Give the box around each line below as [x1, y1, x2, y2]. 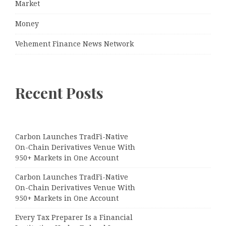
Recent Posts [15, 83, 103, 103]
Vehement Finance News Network [15, 40, 134, 48]
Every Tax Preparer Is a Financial [15, 213, 133, 222]
